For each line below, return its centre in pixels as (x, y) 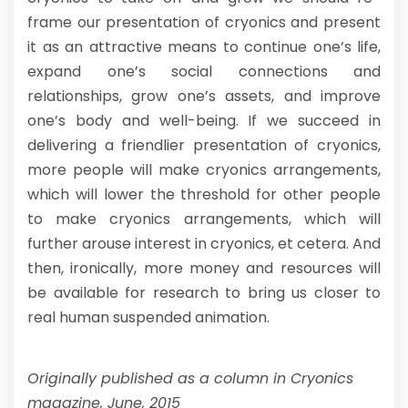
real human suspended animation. (148, 317)
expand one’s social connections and (204, 71)
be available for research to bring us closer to (204, 293)
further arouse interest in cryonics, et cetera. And (204, 244)
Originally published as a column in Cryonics (190, 378)
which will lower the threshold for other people (204, 194)
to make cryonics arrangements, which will (204, 219)
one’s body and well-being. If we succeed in (204, 121)
